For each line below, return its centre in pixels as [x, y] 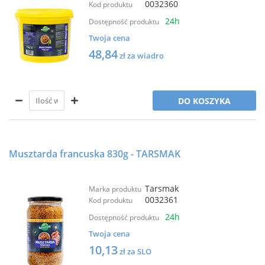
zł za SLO [135, 251]
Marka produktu [115, 189]
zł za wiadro [142, 56]
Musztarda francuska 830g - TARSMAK [95, 154]
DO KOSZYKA [204, 101]
